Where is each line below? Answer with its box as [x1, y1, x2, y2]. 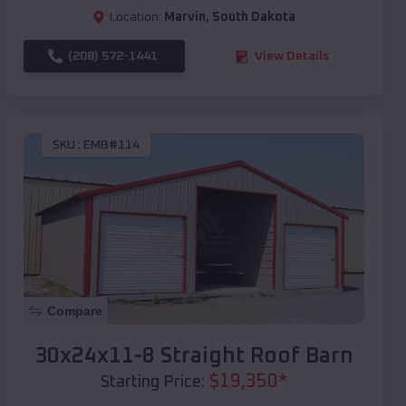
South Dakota [212, 11, 295, 24]
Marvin [164, 11, 206, 24]
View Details [255, 50, 329, 63]
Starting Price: [101, 374, 205, 391]
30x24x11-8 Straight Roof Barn [34, 345, 353, 368]
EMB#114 [83, 138, 140, 151]
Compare [47, 304, 102, 319]
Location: [110, 11, 161, 24]
